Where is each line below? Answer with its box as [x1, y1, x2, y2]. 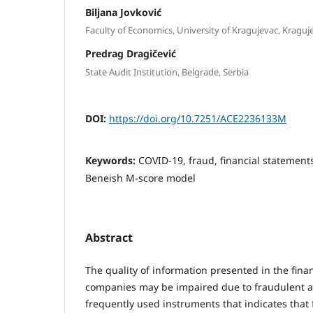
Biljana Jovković [85, 5, 161, 19]
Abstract [85, 229, 133, 245]
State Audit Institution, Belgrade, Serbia [85, 65, 249, 78]
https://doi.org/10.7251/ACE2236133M [109, 111, 286, 125]
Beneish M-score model [85, 170, 196, 184]
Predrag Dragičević [85, 47, 176, 61]
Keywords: [85, 153, 138, 167]
